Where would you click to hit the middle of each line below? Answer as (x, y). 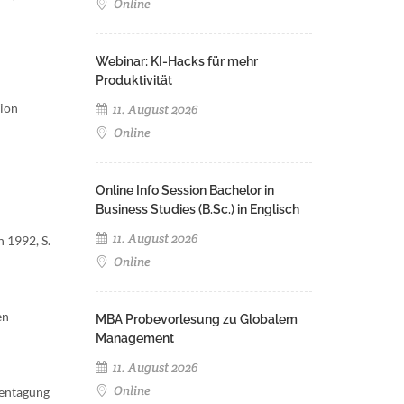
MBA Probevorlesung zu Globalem (197, 319)
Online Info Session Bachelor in (185, 190)
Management (135, 338)
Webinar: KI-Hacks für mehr (177, 61)
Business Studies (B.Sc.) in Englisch (197, 209)
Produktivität (134, 80)
